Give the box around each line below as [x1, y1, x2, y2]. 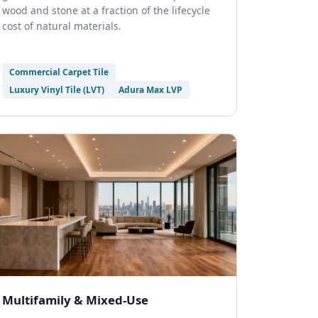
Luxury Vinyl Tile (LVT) [9, 84, 104, 96]
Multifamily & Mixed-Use [2, 292, 148, 308]
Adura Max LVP [119, 84, 182, 96]
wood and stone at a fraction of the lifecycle [2, 4, 210, 17]
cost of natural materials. [2, 19, 121, 33]
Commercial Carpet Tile [9, 66, 109, 78]
